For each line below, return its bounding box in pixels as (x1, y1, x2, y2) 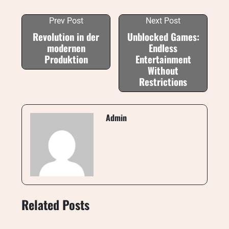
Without (148, 63, 178, 77)
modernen (47, 41, 85, 55)
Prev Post (49, 16, 83, 26)
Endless (149, 41, 177, 55)
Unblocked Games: (127, 30, 199, 43)
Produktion (44, 52, 88, 66)
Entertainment (135, 52, 191, 66)
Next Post (146, 16, 180, 26)
